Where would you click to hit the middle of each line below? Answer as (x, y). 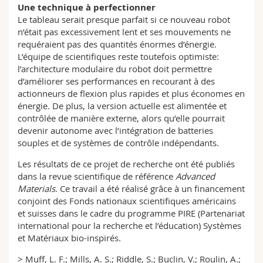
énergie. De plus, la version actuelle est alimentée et (122, 106)
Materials (36, 188)
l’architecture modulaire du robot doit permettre (115, 69)
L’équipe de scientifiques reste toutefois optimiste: (118, 56)
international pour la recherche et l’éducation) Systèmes (129, 225)
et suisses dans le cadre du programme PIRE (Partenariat (131, 213)
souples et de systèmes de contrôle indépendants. (118, 143)
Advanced (195, 176)
